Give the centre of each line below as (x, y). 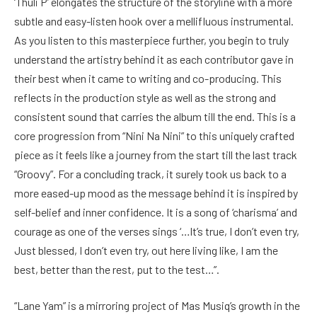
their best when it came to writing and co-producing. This (148, 78)
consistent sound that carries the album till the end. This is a (155, 116)
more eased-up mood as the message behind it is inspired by (156, 192)
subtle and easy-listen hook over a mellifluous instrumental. (154, 21)
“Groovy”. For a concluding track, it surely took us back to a (150, 173)
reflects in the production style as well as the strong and (145, 97)
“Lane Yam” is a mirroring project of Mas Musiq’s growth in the (157, 306)
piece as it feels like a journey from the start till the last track (156, 154)
